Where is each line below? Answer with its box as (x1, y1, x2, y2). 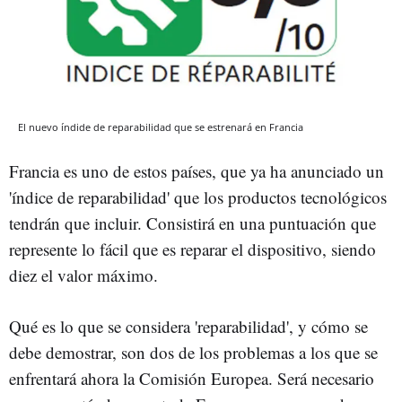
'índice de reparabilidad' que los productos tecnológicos (9, 185, 387, 208)
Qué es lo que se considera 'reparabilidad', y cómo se (9, 314, 368, 337)
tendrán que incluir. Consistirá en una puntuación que (9, 211, 376, 234)
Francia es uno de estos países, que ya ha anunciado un (9, 159, 384, 182)
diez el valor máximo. (9, 263, 158, 286)
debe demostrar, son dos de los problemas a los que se (9, 340, 378, 363)
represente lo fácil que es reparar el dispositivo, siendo (9, 237, 376, 260)
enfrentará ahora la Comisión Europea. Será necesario (9, 366, 374, 389)
